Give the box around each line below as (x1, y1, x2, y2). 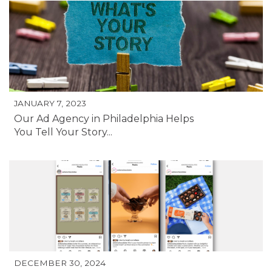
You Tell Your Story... (14, 126, 113, 138)
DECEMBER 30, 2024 (14, 258, 106, 268)
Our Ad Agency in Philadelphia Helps (14, 113, 194, 124)
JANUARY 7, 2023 (14, 98, 87, 108)
